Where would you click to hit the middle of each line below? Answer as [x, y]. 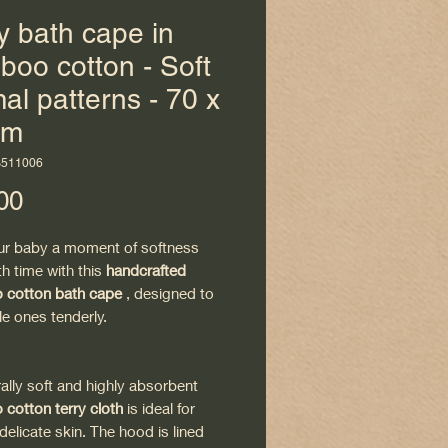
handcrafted [146, 270]
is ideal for [159, 408]
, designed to [168, 293]
